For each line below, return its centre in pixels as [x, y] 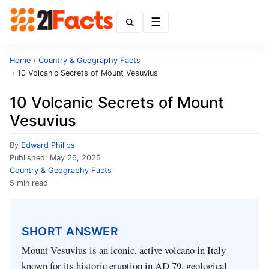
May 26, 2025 [75, 158]
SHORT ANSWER [70, 231]
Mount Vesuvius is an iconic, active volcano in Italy [124, 250]
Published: [30, 158]
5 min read [29, 183]
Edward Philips [48, 145]
